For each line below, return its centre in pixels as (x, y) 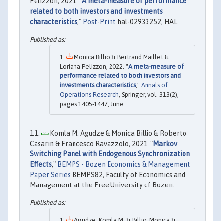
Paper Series (50, 174)
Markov (165, 143)
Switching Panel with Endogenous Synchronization (110, 154)
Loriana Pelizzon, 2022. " (94, 66)
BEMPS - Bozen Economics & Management (124, 164)
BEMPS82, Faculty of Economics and (128, 174)
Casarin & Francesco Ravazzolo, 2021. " (91, 143)
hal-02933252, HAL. (147, 22)
